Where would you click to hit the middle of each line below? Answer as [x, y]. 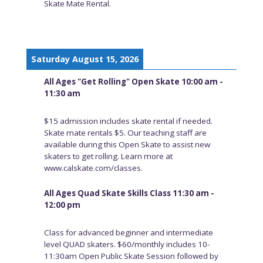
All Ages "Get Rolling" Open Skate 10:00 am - [133, 81]
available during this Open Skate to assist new [127, 144]
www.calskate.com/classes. [93, 168]
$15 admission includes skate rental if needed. [128, 121]
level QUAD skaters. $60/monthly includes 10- [127, 245]
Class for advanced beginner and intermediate [128, 233]
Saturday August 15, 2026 [85, 59]
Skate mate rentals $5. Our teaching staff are [125, 132]
